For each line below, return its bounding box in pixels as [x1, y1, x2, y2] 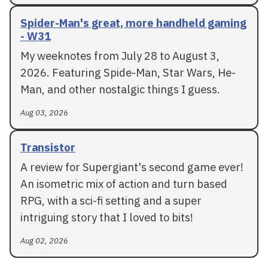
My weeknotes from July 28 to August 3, [20, 48, 220, 63]
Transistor [20, 140, 75, 154]
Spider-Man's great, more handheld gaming [20, 16, 246, 30]
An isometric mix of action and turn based [20, 176, 227, 191]
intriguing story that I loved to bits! [20, 210, 193, 224]
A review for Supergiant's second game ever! [20, 160, 243, 174]
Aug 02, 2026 [20, 236, 68, 246]
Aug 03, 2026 [20, 108, 68, 118]
